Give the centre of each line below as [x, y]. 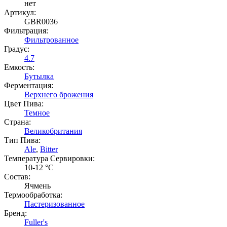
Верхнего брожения [59, 94]
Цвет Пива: [24, 103]
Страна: [17, 122]
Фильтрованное [51, 40]
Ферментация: [29, 85]
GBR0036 [41, 21]
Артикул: [20, 12]
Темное [37, 112]
